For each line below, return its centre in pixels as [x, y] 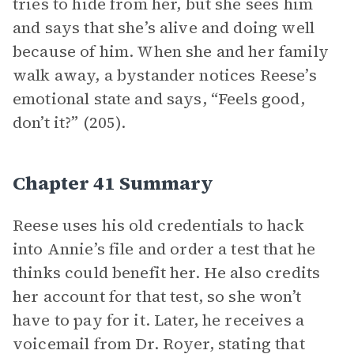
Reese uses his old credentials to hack [158, 225]
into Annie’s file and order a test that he [164, 249]
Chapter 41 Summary [113, 183]
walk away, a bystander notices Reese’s [165, 75]
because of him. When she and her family [171, 51]
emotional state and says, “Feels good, [159, 99]
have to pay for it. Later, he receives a [158, 320]
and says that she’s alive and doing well [164, 28]
